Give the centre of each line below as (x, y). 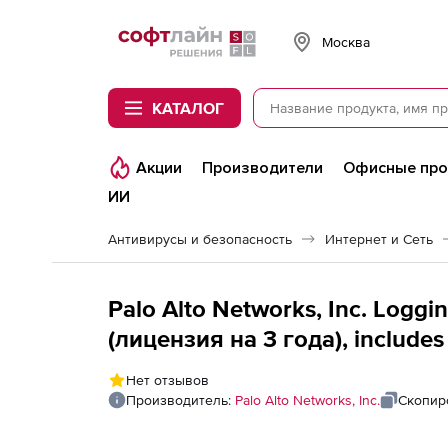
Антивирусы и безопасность (200, 239)
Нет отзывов (167, 380)
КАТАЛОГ (188, 108)
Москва (346, 41)
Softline (130, 31)
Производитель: (180, 400)
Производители (262, 168)
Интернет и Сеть (379, 239)
